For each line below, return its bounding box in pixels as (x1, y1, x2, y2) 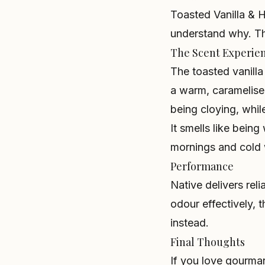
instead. (170, 216, 209, 229)
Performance (170, 159, 234, 173)
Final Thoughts (170, 235, 245, 249)
